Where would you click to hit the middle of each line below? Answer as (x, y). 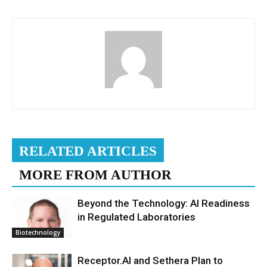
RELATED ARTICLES (88, 151)
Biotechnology (38, 232)
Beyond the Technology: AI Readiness (164, 203)
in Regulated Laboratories (136, 217)
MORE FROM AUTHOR (95, 175)
